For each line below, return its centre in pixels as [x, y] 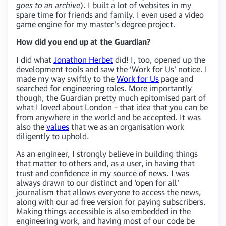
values [58, 126]
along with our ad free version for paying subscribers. [111, 202]
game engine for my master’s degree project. [96, 24]
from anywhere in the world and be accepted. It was [108, 117]
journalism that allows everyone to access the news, [109, 192]
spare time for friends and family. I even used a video [110, 14]
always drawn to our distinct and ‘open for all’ [98, 182]
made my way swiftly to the [66, 78]
